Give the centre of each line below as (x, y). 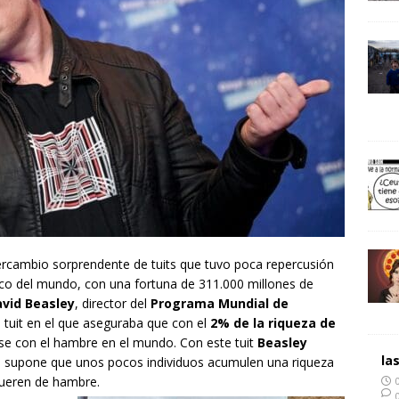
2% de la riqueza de (271, 323)
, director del (113, 304)
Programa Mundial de (220, 304)
